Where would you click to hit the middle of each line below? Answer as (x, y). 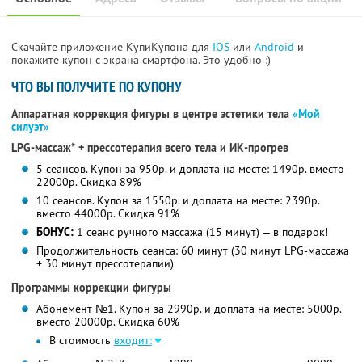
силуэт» (30, 127)
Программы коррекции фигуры (91, 288)
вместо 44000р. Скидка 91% (107, 214)
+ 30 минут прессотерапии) (105, 264)
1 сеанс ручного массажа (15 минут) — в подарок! (200, 232)
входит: (133, 341)
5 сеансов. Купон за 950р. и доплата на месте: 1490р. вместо (190, 169)
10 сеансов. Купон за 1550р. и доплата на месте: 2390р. (178, 201)
